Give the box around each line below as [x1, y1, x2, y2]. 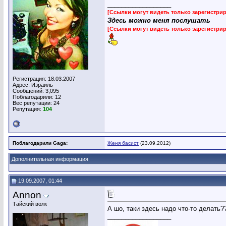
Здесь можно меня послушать [107, 17, 210, 25]
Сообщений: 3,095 [13, 88, 59, 94]
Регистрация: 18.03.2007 [13, 76, 75, 82]
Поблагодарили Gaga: [13, 140, 68, 146]
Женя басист [107, 140, 139, 146]
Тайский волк [13, 201, 47, 207]
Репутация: [13, 106, 43, 112]
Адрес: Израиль [13, 82, 53, 88]
